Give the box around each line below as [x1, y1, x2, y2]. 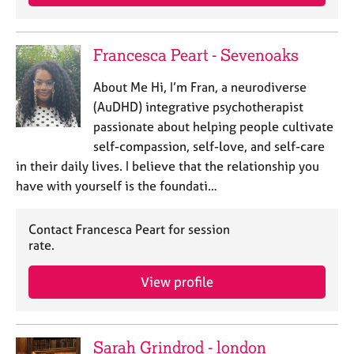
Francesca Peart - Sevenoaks [92, 45, 299, 65]
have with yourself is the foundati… [16, 178, 217, 194]
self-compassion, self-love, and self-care [92, 138, 325, 154]
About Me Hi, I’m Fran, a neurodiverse [92, 79, 307, 95]
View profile [141, 273, 213, 290]
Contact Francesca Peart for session [28, 221, 230, 237]
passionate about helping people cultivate [92, 119, 333, 134]
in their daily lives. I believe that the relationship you [16, 158, 319, 174]
